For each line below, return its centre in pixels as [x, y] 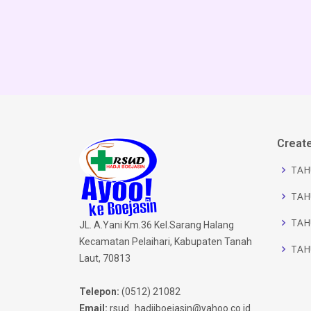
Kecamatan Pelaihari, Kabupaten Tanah [166, 241]
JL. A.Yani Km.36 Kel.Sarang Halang [157, 225]
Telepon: [99, 291]
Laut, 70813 [105, 258]
